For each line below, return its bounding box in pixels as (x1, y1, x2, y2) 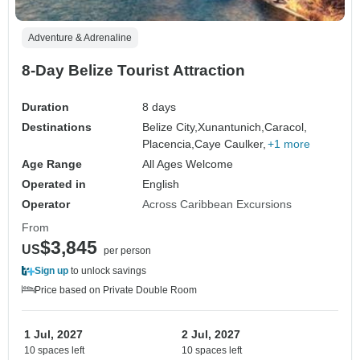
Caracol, (264, 120, 308, 133)
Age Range (22, 157, 82, 170)
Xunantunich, (198, 120, 265, 133)
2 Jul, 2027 (182, 327, 240, 341)
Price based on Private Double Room (35, 284, 197, 296)
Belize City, (142, 120, 198, 133)
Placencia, (142, 137, 195, 150)
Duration (22, 100, 69, 113)
